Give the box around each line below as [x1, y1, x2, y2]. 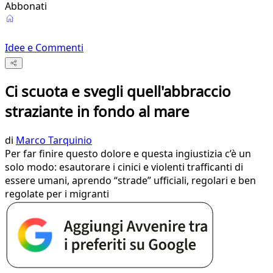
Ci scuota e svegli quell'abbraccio [5, 81, 231, 102]
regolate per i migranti [5, 187, 109, 201]
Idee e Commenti [5, 41, 83, 54]
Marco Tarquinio [16, 133, 92, 147]
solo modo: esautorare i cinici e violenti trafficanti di [5, 160, 243, 174]
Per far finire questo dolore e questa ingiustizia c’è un [5, 147, 251, 161]
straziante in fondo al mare [5, 101, 190, 122]
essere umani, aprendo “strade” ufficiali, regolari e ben [5, 174, 256, 188]
